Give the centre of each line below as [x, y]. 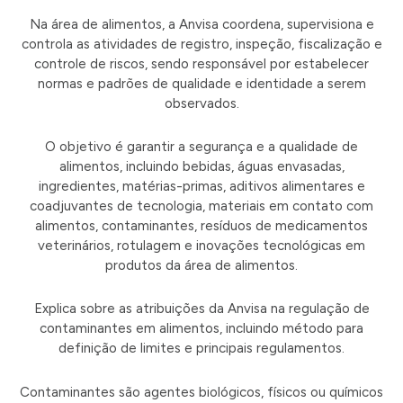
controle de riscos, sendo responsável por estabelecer [201, 63]
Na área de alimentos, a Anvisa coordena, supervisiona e [201, 24]
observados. [201, 103]
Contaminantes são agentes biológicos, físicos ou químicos [201, 392]
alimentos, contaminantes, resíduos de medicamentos [201, 226]
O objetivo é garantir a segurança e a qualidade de [201, 147]
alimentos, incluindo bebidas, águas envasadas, [201, 167]
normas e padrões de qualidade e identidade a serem [201, 83]
